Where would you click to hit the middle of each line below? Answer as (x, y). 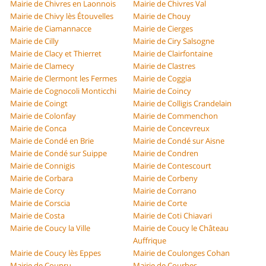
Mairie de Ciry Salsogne (174, 41)
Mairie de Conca (39, 129)
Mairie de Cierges (163, 29)
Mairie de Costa (38, 216)
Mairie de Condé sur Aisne (179, 141)
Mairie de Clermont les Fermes (64, 79)
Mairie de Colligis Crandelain (182, 104)
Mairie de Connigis (43, 166)
